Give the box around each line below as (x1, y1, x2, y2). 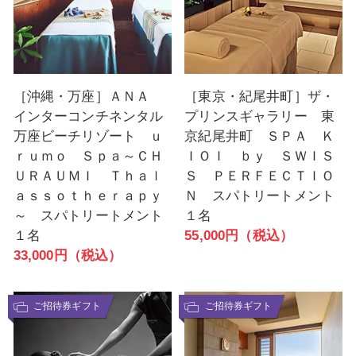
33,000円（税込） (13, 248, 122, 264)
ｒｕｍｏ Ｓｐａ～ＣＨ (13, 149, 164, 164)
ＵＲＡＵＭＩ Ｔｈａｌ (13, 168, 164, 184)
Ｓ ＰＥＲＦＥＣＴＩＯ (184, 168, 335, 184)
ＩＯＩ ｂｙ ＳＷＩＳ (184, 149, 335, 164)
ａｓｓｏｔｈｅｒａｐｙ (13, 188, 164, 204)
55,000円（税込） (184, 228, 294, 244)
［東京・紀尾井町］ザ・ (184, 89, 335, 105)
